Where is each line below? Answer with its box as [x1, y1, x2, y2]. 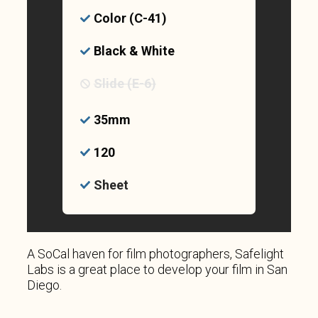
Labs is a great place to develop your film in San [27, 261, 287, 277]
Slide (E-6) [93, 75, 156, 91]
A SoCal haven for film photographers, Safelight [27, 246, 284, 261]
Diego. [27, 277, 62, 292]
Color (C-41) [93, 10, 167, 26]
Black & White [93, 43, 175, 58]
